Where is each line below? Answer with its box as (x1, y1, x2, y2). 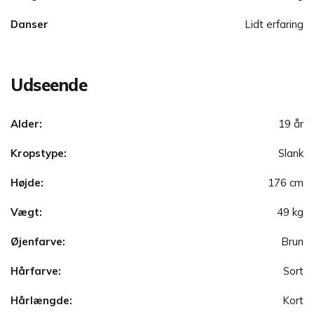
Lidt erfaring (245, 18, 303, 32)
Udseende (11, 74, 88, 96)
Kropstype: (11, 146, 67, 161)
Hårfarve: (11, 264, 61, 278)
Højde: (11, 176, 43, 190)
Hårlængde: (11, 294, 72, 308)
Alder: (11, 117, 42, 131)
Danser (11, 18, 48, 32)
